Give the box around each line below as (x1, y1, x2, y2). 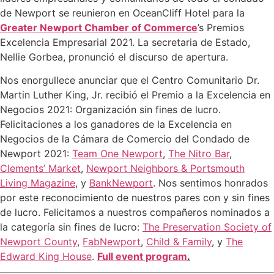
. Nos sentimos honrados (153, 176, 268, 189)
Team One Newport (72, 147, 163, 160)
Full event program (97, 250, 187, 262)
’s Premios (198, 21, 244, 34)
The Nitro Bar (168, 147, 229, 160)
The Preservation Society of (143, 220, 272, 233)
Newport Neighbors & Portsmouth (86, 161, 245, 174)
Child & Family (146, 235, 212, 248)
